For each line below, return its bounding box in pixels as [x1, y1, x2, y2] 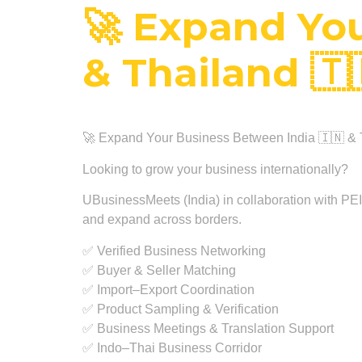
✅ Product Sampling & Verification [82, 301, 279, 316]
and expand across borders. [82, 213, 242, 227]
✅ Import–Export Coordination [82, 282, 255, 297]
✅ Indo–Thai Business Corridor [82, 340, 262, 355]
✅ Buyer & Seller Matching [82, 263, 236, 277]
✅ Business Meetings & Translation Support [82, 321, 334, 335]
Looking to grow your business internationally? [82, 162, 348, 176]
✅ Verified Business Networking [82, 243, 266, 258]
